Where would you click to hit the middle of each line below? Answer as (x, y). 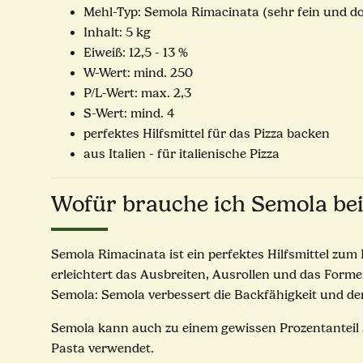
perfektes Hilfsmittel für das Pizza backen (207, 134)
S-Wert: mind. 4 (129, 114)
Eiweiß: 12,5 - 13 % (136, 53)
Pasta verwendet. (102, 349)
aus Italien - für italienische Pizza (181, 154)
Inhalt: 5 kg (117, 33)
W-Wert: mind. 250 (138, 73)
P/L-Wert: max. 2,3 (137, 94)
